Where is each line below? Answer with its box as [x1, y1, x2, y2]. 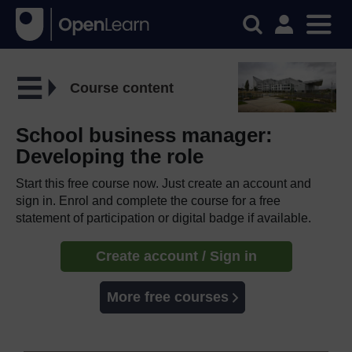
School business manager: [16, 123, 273, 147]
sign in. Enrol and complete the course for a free [16, 193, 280, 207]
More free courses [106, 288, 229, 305]
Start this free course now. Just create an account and [16, 176, 311, 190]
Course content [69, 79, 174, 96]
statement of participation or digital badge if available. [16, 211, 311, 225]
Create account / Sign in [95, 247, 257, 264]
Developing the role [16, 144, 203, 168]
